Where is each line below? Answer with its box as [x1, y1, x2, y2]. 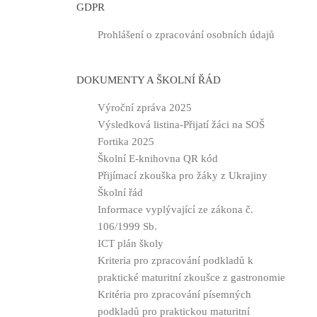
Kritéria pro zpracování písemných [98, 289, 251, 301]
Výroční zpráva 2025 [98, 102, 192, 114]
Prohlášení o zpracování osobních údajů [98, 29, 275, 41]
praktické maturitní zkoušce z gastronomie [98, 272, 285, 284]
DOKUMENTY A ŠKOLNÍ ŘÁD [76, 74, 221, 86]
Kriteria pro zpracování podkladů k [98, 255, 253, 267]
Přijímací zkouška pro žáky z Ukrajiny [98, 170, 267, 182]
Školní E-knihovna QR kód [98, 153, 218, 165]
